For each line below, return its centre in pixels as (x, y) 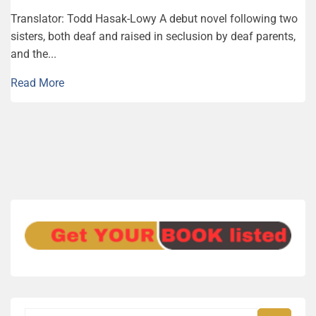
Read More (37, 83)
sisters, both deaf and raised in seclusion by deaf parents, (153, 36)
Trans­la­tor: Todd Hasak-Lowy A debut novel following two (154, 18)
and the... (34, 54)
